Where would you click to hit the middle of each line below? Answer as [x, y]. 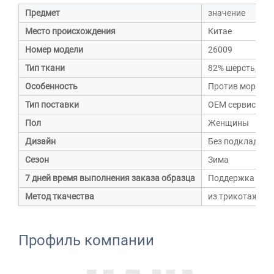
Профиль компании [86, 240]
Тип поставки [52, 104]
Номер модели [54, 49]
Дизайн [40, 141]
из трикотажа [236, 196]
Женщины [228, 123]
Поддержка [231, 178]
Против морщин [240, 86]
